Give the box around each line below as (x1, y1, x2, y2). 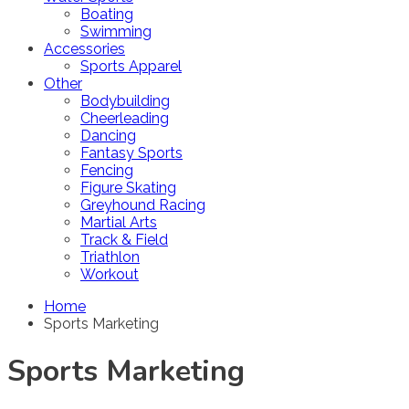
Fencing (80, 162, 133, 179)
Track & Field (80, 231, 168, 248)
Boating (80, 5, 133, 23)
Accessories (44, 40, 125, 58)
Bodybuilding (80, 92, 170, 110)
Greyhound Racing (80, 196, 205, 214)
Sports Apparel (80, 58, 182, 75)
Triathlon (80, 248, 140, 266)
